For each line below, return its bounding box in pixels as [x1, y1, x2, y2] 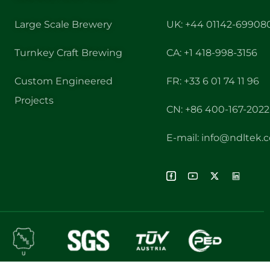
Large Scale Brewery [14, 19, 113, 30]
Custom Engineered [14, 75, 113, 87]
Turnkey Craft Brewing [14, 47, 123, 58]
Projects [14, 95, 54, 106]
